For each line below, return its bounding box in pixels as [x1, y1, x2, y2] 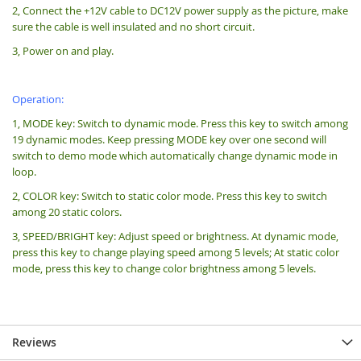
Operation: [12, 91, 64, 106]
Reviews [12, 334, 56, 350]
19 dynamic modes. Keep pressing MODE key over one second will [12, 131, 326, 147]
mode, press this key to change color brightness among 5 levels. [12, 260, 316, 276]
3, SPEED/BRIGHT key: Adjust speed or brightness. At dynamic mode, [12, 228, 338, 243]
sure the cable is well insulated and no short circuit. [12, 19, 255, 34]
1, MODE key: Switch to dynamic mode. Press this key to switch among [12, 115, 348, 131]
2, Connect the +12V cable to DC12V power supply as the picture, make [12, 2, 348, 18]
